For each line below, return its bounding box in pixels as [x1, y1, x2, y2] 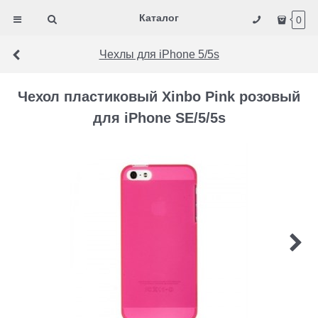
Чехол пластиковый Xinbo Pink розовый [18, 89, 300, 105]
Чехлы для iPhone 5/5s [99, 48, 219, 60]
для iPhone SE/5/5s [92, 110, 226, 126]
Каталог [139, 12, 179, 23]
